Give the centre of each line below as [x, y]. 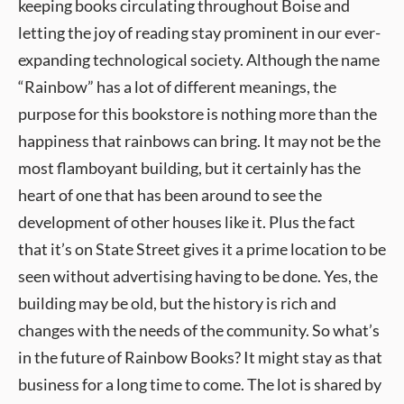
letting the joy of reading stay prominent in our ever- [199, 32]
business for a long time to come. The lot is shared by [200, 384]
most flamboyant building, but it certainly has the [189, 168]
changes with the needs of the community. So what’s [199, 330]
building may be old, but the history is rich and [177, 303]
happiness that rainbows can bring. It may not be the [199, 141]
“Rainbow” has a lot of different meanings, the [177, 87]
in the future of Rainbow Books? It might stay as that [200, 357]
